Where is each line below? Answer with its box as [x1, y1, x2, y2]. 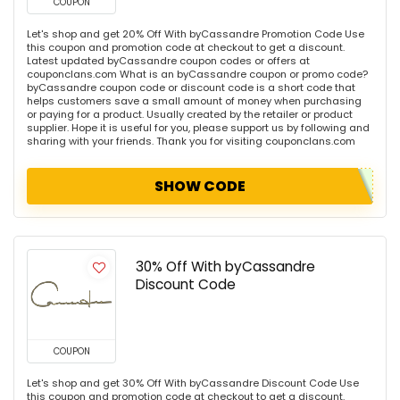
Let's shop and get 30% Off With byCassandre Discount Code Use [27, 376, 359, 391]
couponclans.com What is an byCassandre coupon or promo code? [27, 67, 368, 82]
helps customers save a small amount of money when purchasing [27, 94, 362, 109]
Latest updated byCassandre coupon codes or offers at [27, 54, 310, 69]
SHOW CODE [154, 176, 246, 197]
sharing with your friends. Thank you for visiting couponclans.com [27, 134, 355, 149]
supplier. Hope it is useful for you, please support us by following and [27, 121, 370, 136]
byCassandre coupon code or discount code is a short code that [27, 80, 355, 96]
